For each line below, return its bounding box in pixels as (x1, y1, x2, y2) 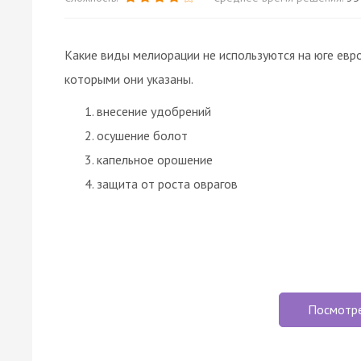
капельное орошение (97, 151, 213, 168)
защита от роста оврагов (97, 175, 238, 192)
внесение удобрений (97, 102, 211, 119)
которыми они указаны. (64, 70, 193, 87)
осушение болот (97, 127, 188, 143)
